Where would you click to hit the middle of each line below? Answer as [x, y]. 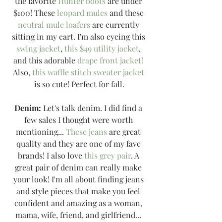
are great [125, 132]
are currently [115, 25]
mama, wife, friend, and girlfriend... [79, 215]
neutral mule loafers [54, 25]
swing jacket [38, 49]
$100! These [35, 13]
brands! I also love [51, 156]
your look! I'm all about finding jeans [79, 179]
